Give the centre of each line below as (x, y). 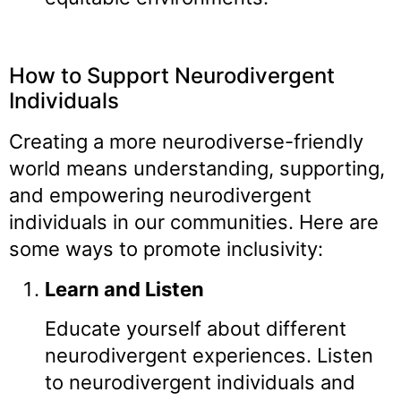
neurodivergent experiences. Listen (209, 355)
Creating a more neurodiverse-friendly (186, 142)
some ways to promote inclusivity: (166, 249)
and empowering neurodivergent (160, 196)
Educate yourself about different (196, 328)
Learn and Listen (124, 289)
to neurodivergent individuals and (200, 382)
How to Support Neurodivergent (172, 76)
